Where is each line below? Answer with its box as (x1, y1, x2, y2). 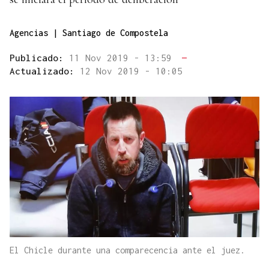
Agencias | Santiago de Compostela (10, 28, 168, 38)
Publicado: (10, 52, 69, 64)
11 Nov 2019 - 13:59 (69, 52, 177, 64)
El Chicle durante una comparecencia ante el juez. (10, 245, 245, 256)
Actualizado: (10, 65, 80, 77)
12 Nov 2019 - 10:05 (80, 65, 183, 77)
